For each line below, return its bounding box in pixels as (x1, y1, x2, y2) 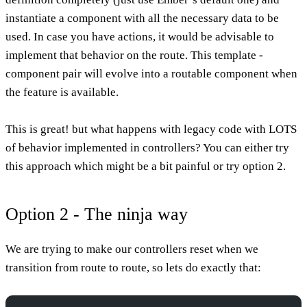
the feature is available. (5, 85, 119, 99)
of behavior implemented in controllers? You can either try (5, 140, 289, 154)
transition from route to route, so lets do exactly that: (5, 260, 261, 274)
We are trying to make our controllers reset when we (5, 242, 258, 256)
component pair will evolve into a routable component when (5, 66, 297, 80)
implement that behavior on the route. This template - (5, 48, 263, 62)
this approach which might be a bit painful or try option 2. (5, 159, 286, 173)
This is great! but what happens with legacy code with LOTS (5, 122, 297, 136)
